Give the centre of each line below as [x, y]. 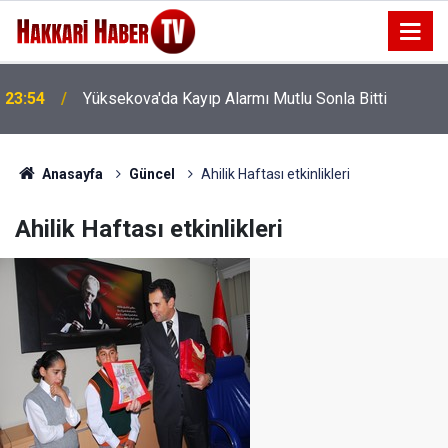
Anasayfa [70, 174]
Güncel [151, 174]
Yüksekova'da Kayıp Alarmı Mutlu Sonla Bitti [235, 98]
